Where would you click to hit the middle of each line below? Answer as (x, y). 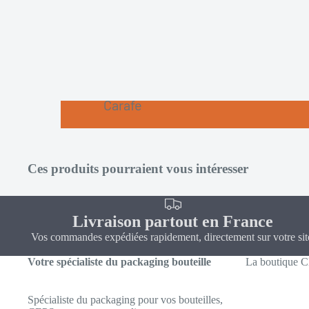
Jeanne (126, 152)
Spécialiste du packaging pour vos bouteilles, (125, 300)
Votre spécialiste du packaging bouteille (119, 262)
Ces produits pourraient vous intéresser (138, 169)
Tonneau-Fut (142, 257)
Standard (130, 231)
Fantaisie (130, 178)
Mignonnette (141, 205)
